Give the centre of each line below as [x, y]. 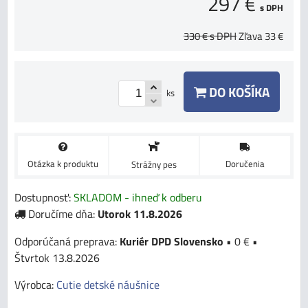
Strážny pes [154, 164]
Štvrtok [32, 257]
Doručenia [245, 163]
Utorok [114, 213]
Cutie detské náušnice [108, 284]
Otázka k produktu [63, 163]
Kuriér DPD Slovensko [172, 241]
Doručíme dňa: [62, 213]
